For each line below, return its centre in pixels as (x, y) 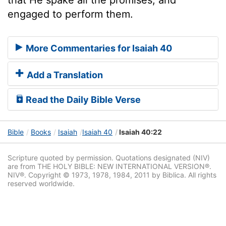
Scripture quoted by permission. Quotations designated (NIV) (109, 158)
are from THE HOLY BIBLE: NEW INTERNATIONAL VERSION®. (109, 166)
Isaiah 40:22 (140, 132)
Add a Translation (64, 75)
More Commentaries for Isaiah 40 (98, 48)
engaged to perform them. (70, 14)
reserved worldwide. (41, 184)
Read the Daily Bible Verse (82, 100)
